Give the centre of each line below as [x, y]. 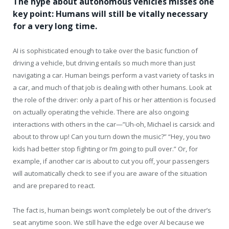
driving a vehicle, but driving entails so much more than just [104, 63]
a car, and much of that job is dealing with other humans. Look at [112, 87]
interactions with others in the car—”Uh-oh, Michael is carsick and [114, 124]
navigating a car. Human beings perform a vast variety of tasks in [113, 75]
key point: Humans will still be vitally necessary [110, 14]
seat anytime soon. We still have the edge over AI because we [109, 223]
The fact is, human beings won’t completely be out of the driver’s [112, 210]
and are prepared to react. [54, 185]
